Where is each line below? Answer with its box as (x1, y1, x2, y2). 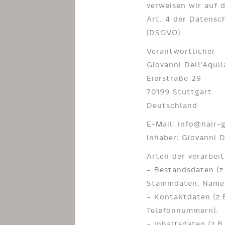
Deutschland (147, 100, 197, 110)
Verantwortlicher (147, 46, 215, 56)
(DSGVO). (147, 28, 182, 37)
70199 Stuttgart (147, 87, 212, 96)
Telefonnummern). (147, 205, 218, 215)
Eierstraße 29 (147, 73, 201, 83)
